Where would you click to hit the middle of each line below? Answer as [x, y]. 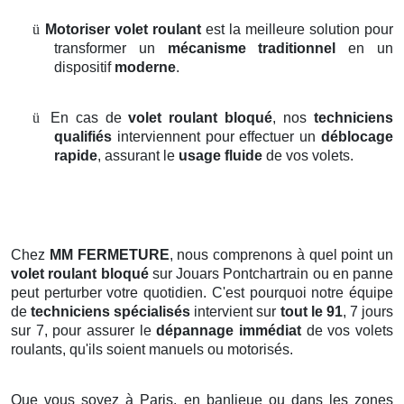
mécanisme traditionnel [252, 49]
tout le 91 [311, 312]
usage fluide [220, 156]
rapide [76, 156]
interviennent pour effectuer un [216, 137]
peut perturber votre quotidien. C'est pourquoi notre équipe [202, 293]
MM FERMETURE [109, 255]
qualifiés [83, 137]
